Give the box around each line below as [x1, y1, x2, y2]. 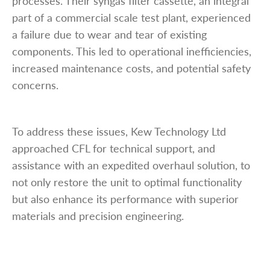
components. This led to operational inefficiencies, [12, 43, 251, 58]
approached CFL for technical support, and [12, 140, 215, 155]
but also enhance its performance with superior [12, 190, 239, 206]
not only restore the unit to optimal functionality [12, 174, 242, 189]
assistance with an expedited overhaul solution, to [12, 157, 250, 172]
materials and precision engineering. [12, 207, 184, 223]
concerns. [12, 77, 58, 92]
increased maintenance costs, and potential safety [12, 60, 251, 75]
